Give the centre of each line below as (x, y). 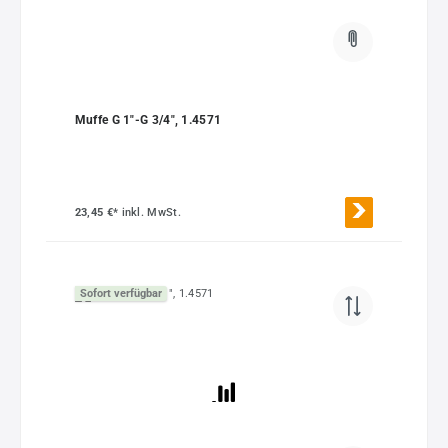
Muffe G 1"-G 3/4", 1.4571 (148, 120)
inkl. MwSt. (151, 212)
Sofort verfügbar (120, 294)
